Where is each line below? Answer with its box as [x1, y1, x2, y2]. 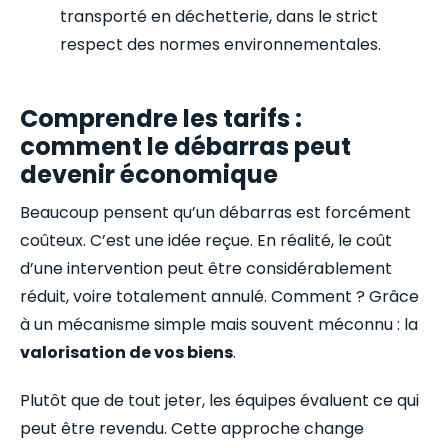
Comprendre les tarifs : [20, 101, 302, 135]
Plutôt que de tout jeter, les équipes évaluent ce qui [20, 388, 419, 412]
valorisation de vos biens [20, 340, 233, 364]
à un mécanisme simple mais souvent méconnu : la [20, 312, 418, 336]
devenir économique [20, 157, 278, 191]
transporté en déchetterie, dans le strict [60, 4, 378, 28]
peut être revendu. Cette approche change [20, 416, 364, 440]
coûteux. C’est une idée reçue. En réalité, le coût [20, 228, 392, 252]
